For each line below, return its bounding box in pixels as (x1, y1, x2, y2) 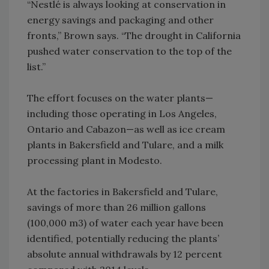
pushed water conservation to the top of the (27, 45, 232, 58)
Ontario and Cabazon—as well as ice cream (27, 123, 225, 136)
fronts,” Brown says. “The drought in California (27, 29, 241, 42)
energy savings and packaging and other (27, 14, 214, 26)
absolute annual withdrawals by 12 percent (27, 248, 222, 261)
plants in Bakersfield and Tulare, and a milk (27, 139, 223, 151)
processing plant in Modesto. (27, 154, 162, 167)
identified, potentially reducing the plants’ (27, 232, 219, 245)
